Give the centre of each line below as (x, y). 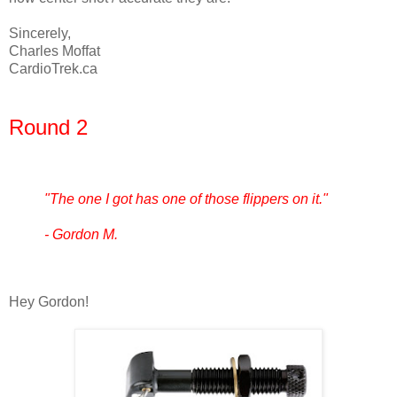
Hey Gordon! (49, 301)
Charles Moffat (54, 51)
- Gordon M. (81, 234)
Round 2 (48, 128)
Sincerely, (40, 34)
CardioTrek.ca (53, 69)
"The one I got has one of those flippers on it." (186, 198)
